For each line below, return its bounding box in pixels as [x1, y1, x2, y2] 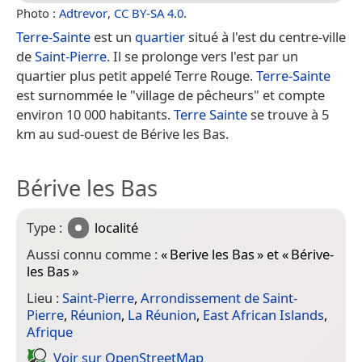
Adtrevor [59, 5, 107, 22]
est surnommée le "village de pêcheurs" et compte [16, 86, 325, 105]
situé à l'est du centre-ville [185, 27, 346, 47]
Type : [27, 218, 65, 238]
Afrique [27, 322, 73, 341]
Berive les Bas [170, 245, 255, 264]
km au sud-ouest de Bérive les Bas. [16, 124, 229, 144]
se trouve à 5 [247, 105, 329, 124]
